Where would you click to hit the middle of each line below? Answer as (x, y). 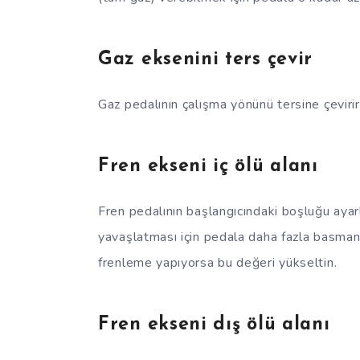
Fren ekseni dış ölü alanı (214, 325)
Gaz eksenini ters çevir (206, 59)
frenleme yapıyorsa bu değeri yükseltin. (218, 263)
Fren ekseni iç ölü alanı (208, 166)
